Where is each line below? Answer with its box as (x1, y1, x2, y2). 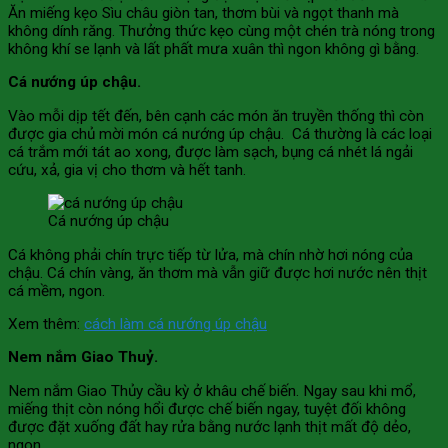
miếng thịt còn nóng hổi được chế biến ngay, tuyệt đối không (8, 399, 406, 418)
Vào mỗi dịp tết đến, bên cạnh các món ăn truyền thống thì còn (8, 106, 424, 125)
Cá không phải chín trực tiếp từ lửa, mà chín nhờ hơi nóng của (8, 245, 413, 264)
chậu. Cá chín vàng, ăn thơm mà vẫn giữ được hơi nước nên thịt (8, 263, 427, 282)
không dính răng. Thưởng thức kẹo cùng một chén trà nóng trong (8, 22, 435, 41)
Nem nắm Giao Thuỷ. (8, 348, 158, 367)
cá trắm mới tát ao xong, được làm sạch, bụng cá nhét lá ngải (8, 142, 413, 161)
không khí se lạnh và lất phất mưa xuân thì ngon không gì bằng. (8, 40, 419, 59)
